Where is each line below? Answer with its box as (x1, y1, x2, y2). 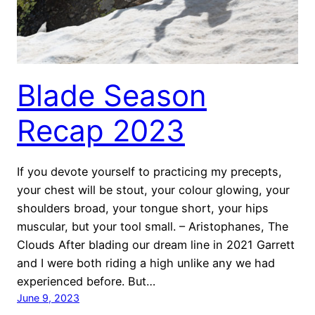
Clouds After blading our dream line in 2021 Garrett (17, 238, 295, 252)
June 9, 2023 (17, 292, 79, 304)
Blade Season (17, 77, 207, 114)
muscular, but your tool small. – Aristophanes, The (17, 219, 288, 234)
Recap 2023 (17, 112, 185, 149)
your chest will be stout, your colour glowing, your (17, 183, 290, 198)
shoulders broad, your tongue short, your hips (17, 201, 269, 216)
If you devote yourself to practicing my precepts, (17, 165, 282, 179)
